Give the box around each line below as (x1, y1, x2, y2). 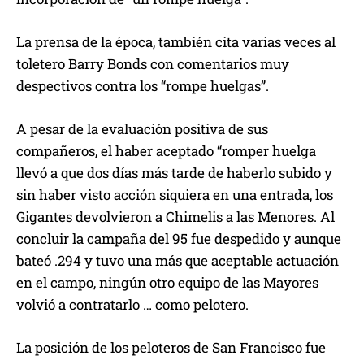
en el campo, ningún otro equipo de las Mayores (16, 273, 318, 292)
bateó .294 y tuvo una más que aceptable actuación (16, 251, 339, 271)
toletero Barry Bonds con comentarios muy (16, 54, 289, 74)
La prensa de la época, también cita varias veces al (16, 32, 336, 52)
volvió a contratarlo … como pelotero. (16, 295, 249, 314)
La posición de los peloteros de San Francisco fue (16, 338, 326, 357)
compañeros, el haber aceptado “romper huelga (16, 141, 316, 161)
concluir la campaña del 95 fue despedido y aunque (16, 229, 341, 249)
